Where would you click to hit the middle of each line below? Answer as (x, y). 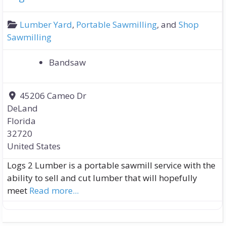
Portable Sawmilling (117, 25)
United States (34, 146)
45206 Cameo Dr (53, 96)
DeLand (22, 108)
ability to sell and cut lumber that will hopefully (102, 178)
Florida (21, 121)
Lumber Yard (46, 25)
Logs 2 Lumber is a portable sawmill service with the (111, 165)
